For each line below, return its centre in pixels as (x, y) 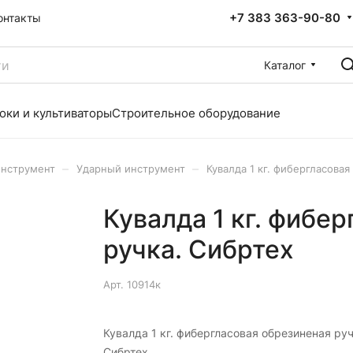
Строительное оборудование (196, 113)
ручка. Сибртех (198, 249)
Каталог (285, 65)
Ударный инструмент (131, 169)
